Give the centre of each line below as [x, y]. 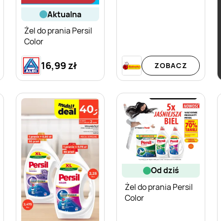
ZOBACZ [171, 66]
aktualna [67, 14]
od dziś [168, 170]
